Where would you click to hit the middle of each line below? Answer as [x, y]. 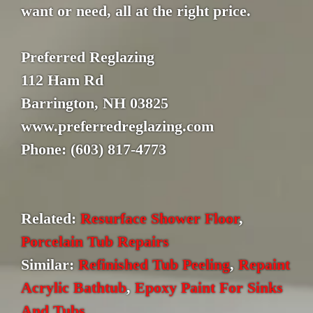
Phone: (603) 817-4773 [94, 150]
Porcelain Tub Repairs [95, 242]
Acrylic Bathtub [74, 288]
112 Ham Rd [62, 80]
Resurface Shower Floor [160, 219]
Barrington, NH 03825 [95, 103]
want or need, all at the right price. [136, 11]
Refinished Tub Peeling [154, 265]
